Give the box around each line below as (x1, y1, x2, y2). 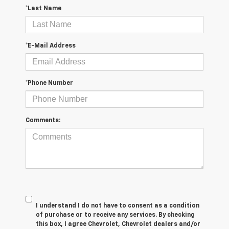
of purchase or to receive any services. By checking (36, 212, 195, 218)
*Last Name (26, 5, 61, 12)
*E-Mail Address (26, 42, 76, 49)
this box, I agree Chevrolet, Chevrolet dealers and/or (36, 221, 200, 227)
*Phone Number (26, 80, 73, 86)
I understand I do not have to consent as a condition (36, 202, 199, 209)
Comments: (26, 117, 60, 124)
